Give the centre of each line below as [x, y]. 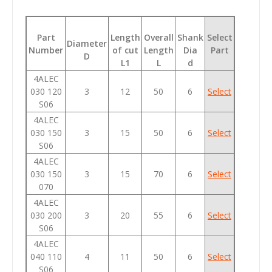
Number [46, 50]
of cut [125, 50]
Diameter [87, 43]
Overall [158, 37]
